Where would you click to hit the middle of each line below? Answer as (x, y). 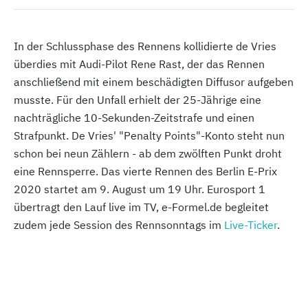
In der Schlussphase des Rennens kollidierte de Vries (145, 46)
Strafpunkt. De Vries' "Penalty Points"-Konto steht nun (149, 135)
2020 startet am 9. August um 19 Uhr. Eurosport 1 (140, 189)
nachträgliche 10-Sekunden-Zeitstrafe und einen (134, 118)
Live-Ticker (251, 225)
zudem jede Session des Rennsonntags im (119, 225)
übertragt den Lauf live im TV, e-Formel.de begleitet (141, 207)
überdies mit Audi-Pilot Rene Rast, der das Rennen (139, 64)
